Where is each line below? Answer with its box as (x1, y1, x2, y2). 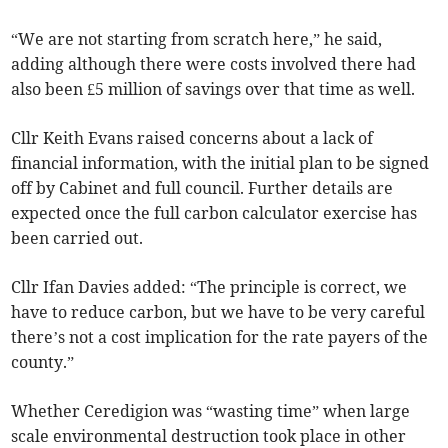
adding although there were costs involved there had (11, 54, 417, 75)
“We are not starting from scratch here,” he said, (11, 29, 383, 50)
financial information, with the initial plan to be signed (11, 153, 430, 174)
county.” (11, 352, 75, 373)
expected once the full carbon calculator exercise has (11, 203, 418, 224)
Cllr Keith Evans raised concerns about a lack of (11, 128, 374, 149)
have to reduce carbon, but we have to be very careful (11, 302, 426, 323)
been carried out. (11, 228, 144, 249)
